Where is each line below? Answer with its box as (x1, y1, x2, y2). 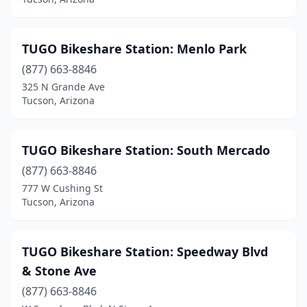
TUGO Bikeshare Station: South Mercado (22, 142, 270, 158)
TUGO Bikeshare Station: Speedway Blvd (22, 243, 268, 260)
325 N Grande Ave (22, 80, 105, 93)
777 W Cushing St (22, 182, 103, 195)
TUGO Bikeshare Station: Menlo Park (22, 40, 247, 57)
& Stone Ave (22, 262, 97, 279)
